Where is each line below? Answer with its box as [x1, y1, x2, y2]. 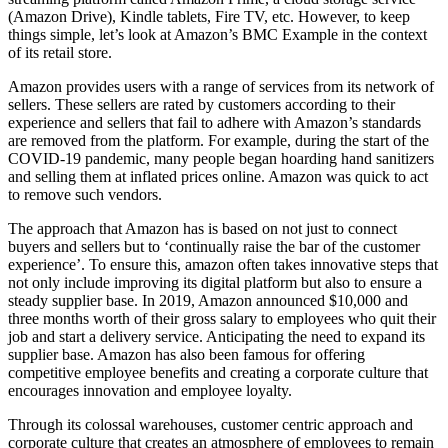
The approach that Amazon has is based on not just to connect [8, 219, 397, 237]
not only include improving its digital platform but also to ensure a [8, 273, 422, 291]
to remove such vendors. [8, 185, 162, 203]
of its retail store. [8, 43, 112, 61]
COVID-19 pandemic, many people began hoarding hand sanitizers [8, 149, 434, 167]
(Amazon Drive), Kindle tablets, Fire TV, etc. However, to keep [8, 7, 410, 25]
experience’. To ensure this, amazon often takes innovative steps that [8, 255, 438, 273]
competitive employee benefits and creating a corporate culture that [8, 363, 428, 381]
